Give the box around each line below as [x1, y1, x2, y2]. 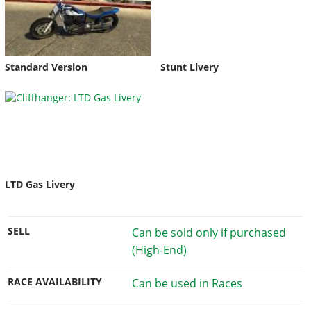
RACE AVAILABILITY [8, 276, 103, 289]
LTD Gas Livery [4, 178, 75, 191]
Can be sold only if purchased [131, 224, 286, 240]
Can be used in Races [131, 276, 242, 292]
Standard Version [4, 61, 87, 74]
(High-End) [131, 242, 187, 258]
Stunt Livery [160, 61, 219, 74]
